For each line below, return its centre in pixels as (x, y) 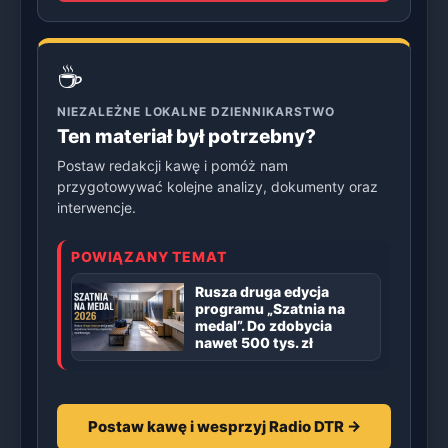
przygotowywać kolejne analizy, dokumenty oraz (217, 187)
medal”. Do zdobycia (263, 326)
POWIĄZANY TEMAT (149, 257)
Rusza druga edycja (262, 292)
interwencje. (96, 208)
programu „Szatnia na (270, 309)
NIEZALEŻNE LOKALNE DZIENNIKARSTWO (196, 112)
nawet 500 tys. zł (254, 343)
